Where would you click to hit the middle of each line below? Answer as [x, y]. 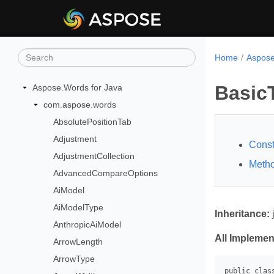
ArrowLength [78, 242]
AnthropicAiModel [87, 224]
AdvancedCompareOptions [106, 173]
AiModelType [79, 207]
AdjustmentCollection [94, 156]
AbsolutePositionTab [93, 122]
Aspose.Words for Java [77, 87]
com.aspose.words [80, 105]
